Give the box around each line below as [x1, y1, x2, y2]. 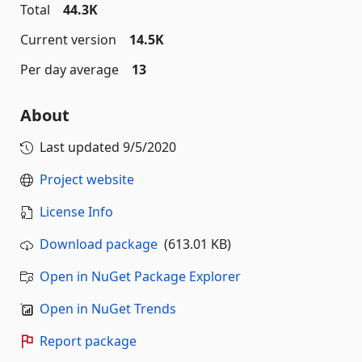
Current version [20, 31, 116, 48]
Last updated [40, 138, 123, 156]
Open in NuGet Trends [40, 300, 176, 318]
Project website [40, 170, 134, 188]
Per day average [20, 61, 119, 78]
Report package [40, 332, 137, 350]
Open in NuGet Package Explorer [40, 267, 241, 285]
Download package [40, 235, 158, 253]
